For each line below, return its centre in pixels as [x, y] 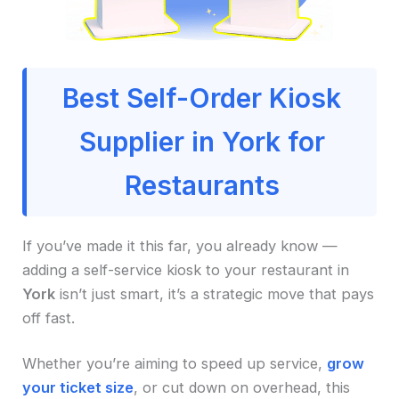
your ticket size [78, 387]
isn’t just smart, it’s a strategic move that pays [215, 294]
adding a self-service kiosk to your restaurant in [186, 270]
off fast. [49, 318]
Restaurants [202, 186]
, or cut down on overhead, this [242, 387]
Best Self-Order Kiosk [202, 98]
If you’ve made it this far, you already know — [180, 246]
